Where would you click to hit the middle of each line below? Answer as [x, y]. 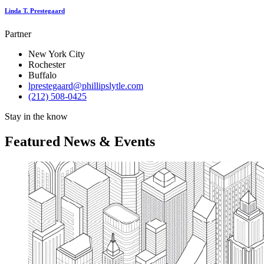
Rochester [47, 64]
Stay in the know [36, 116]
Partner [18, 34]
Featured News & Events [80, 141]
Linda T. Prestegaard [35, 10]
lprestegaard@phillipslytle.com [86, 85]
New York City [57, 54]
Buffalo [42, 75]
